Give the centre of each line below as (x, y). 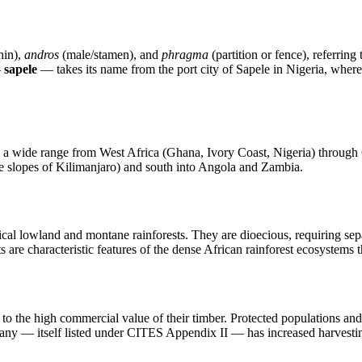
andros (42, 54)
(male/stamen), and (110, 54)
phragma (185, 54)
